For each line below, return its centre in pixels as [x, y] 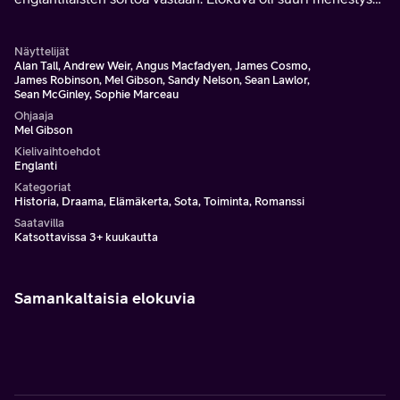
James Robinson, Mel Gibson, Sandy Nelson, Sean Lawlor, [162, 80]
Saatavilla [39, 223]
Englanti [36, 166]
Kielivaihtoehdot [58, 151]
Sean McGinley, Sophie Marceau [96, 94]
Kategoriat [43, 187]
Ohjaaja [34, 116]
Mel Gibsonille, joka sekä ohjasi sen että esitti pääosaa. [185, 20]
